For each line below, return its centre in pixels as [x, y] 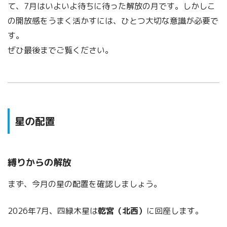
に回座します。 [175, 211]
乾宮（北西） [122, 211]
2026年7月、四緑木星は [53, 211]
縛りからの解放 [40, 162]
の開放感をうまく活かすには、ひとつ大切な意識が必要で [113, 21]
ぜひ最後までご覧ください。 [60, 50]
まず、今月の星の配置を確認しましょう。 [85, 184]
